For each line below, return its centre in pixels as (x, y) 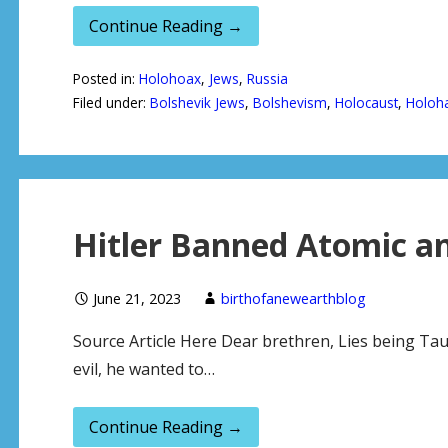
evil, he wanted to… (143, 369)
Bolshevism (289, 103)
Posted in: (105, 79)
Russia (267, 79)
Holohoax (169, 79)
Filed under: (111, 103)
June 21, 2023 (136, 299)
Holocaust (366, 103)
